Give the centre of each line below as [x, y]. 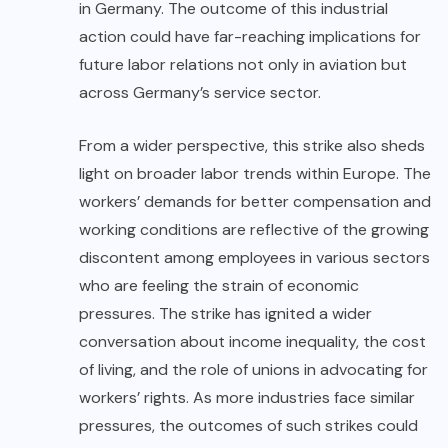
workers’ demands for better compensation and [255, 202]
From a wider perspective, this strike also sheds [252, 146]
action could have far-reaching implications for [250, 37]
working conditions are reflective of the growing [254, 230]
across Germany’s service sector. [200, 93]
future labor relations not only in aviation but [243, 65]
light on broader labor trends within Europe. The [255, 174]
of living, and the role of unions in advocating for [253, 370]
